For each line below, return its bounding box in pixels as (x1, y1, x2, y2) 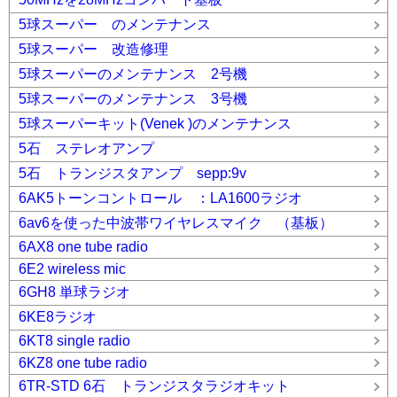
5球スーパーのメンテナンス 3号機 (19, 91, 247, 106)
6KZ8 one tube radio (19, 355, 147, 370)
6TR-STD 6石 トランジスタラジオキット (19, 378, 290, 393)
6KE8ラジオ (19, 309, 97, 324)
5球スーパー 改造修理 (19, 42, 168, 57)
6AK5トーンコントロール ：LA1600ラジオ (19, 191, 302, 206)
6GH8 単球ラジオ (19, 284, 130, 300)
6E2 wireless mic (19, 261, 126, 276)
